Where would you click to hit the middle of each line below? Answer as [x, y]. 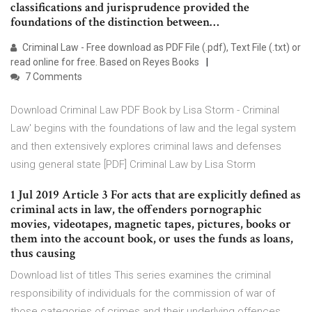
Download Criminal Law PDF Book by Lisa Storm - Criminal [145, 110]
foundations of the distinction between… [115, 22]
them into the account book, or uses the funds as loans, [152, 239]
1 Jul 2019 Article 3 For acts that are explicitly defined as [156, 195]
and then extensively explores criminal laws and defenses [146, 147]
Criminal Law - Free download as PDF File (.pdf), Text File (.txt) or [161, 48]
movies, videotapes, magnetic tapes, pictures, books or [151, 224]
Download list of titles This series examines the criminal [141, 275]
